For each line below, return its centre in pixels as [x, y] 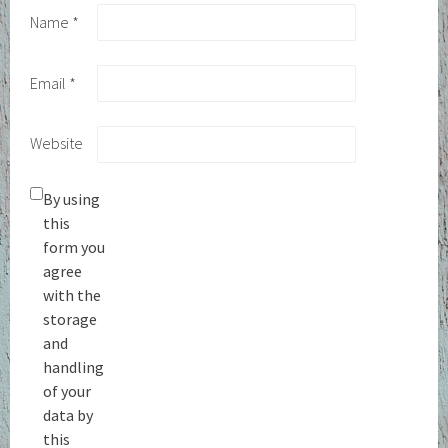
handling [74, 366]
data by [68, 414]
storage [70, 318]
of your [67, 390]
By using [72, 198]
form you [74, 246]
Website [57, 143]
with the [72, 294]
